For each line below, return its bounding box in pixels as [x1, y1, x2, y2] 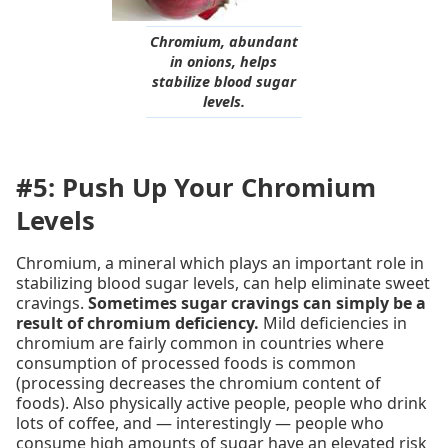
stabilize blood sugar [151, 72, 296, 92]
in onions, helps [170, 52, 278, 72]
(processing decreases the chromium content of [16, 372, 381, 395]
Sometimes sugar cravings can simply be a [88, 292, 426, 315]
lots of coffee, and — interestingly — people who [16, 412, 384, 435]
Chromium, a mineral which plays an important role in [16, 252, 424, 275]
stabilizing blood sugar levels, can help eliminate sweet [16, 272, 430, 295]
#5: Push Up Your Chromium [16, 170, 376, 206]
